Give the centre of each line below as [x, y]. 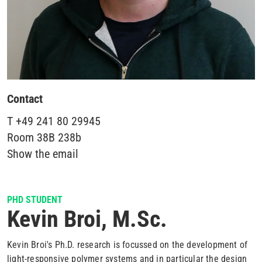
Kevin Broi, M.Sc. [87, 219]
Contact [25, 99]
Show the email [43, 154]
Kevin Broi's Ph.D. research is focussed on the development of [127, 245]
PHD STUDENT [35, 200]
